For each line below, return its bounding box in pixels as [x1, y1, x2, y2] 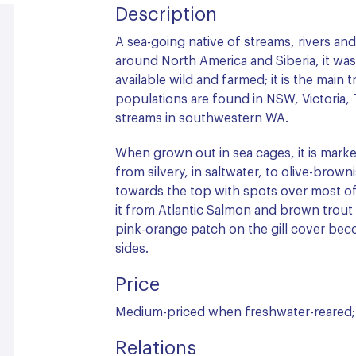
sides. [115, 242, 149, 255]
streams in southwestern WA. [115, 111, 288, 125]
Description [115, 5, 217, 25]
